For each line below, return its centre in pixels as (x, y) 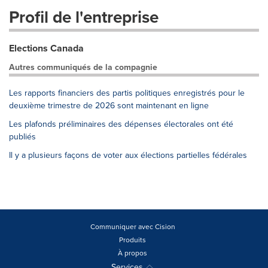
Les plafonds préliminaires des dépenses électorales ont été (121, 124)
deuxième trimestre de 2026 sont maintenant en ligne (109, 105)
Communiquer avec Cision (133, 226)
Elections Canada (46, 48)
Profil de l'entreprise (84, 17)
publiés (22, 136)
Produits (133, 240)
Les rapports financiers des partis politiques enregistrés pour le (127, 93)
